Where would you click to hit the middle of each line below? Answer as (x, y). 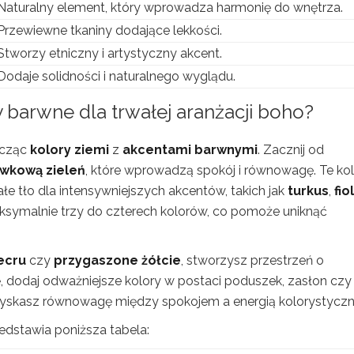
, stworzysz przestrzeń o (252, 260)
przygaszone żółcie (117, 260)
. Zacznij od (291, 149)
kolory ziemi (70, 149)
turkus (308, 190)
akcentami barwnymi (190, 149)
